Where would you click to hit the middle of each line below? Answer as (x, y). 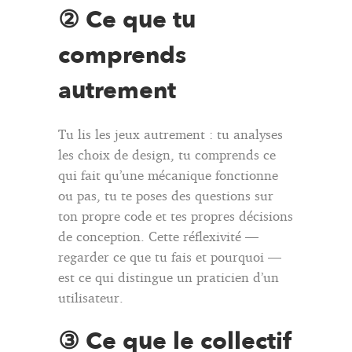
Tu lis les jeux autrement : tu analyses (170, 134)
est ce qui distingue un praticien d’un (169, 277)
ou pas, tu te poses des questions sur (166, 195)
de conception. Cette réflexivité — (158, 236)
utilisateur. (91, 297)
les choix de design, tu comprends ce (167, 154)
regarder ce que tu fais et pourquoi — (170, 256)
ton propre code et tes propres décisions (176, 215)
